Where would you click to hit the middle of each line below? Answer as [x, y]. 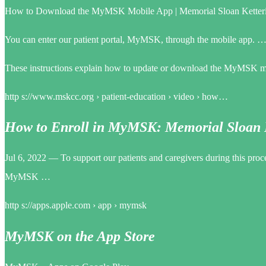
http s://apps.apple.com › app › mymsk [76, 205]
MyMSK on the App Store [80, 237]
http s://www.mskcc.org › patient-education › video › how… [116, 96]
